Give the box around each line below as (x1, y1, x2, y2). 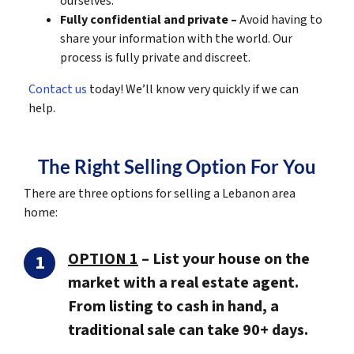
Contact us (28, 81, 87, 99)
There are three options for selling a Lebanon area (24, 185, 296, 203)
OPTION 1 (68, 248, 138, 271)
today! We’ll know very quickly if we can (86, 81, 299, 99)
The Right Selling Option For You (38, 155, 316, 179)
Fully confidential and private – (59, 11, 239, 29)
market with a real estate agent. (68, 272, 299, 295)
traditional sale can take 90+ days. (68, 319, 308, 342)
